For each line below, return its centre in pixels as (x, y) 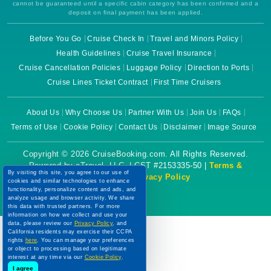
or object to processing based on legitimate (67, 249)
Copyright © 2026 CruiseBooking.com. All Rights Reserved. (135, 154)
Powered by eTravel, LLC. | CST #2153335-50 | (119, 165)
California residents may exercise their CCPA (70, 232)
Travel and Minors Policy (194, 39)
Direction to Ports (218, 68)
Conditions (103, 177)
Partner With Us (156, 113)
